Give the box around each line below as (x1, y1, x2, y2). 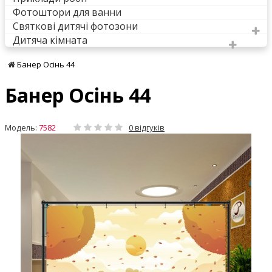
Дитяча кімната (13, 33, 87, 47)
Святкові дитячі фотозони (13, 19, 138, 33)
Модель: (5, 121, 37, 133)
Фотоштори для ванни (13, 5, 121, 19)
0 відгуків (129, 121, 165, 133)
